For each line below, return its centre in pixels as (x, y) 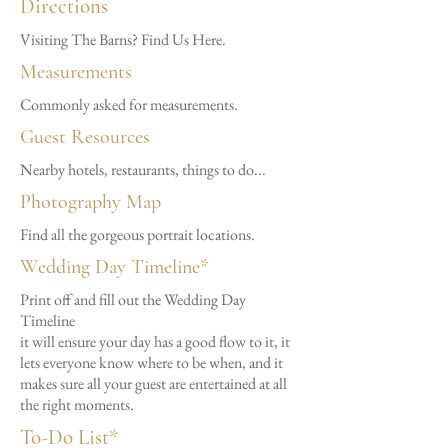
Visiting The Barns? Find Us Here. (123, 39)
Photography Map (90, 202)
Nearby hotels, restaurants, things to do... (143, 169)
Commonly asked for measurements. (129, 104)
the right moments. (77, 404)
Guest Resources (85, 137)
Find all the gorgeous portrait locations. (137, 234)
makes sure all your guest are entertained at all (153, 383)
